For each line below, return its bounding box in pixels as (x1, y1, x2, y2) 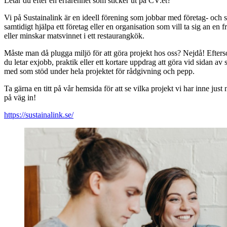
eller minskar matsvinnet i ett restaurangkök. (4, 31, 146, 41)
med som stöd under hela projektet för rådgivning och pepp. (4, 67, 197, 76)
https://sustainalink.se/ (4, 110, 73, 120)
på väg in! (4, 93, 38, 102)
